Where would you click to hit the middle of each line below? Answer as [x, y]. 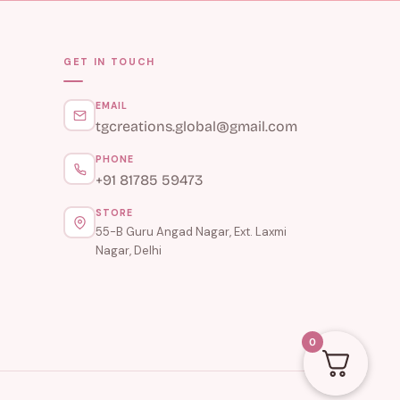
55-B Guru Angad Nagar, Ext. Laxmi [192, 232]
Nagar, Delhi [129, 251]
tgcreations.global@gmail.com [197, 127]
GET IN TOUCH [109, 62]
